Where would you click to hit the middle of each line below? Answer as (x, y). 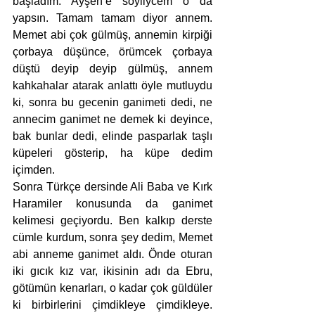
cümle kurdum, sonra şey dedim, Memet (112, 238)
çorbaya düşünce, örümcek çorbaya (112, 52)
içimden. (35, 170)
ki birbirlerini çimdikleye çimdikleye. (112, 305)
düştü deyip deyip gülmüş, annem (112, 69)
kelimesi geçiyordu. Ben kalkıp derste (112, 221)
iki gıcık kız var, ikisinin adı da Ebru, (112, 271)
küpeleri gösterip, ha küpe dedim (112, 153)
